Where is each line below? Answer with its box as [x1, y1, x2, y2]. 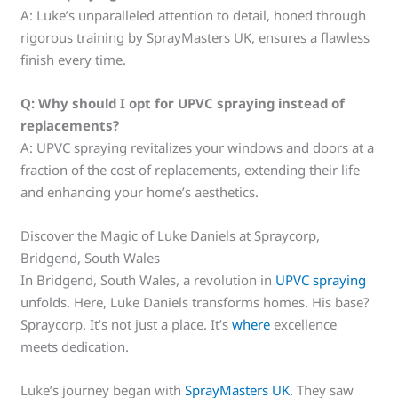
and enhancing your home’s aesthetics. [20, 182, 259, 201]
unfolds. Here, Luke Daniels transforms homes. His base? [20, 292, 370, 311]
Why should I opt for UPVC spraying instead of [38, 93, 346, 112]
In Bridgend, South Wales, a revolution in [20, 270, 276, 289]
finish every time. [20, 50, 127, 68]
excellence [270, 314, 338, 333]
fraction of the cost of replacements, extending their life [20, 160, 361, 179]
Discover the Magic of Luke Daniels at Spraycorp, [20, 226, 321, 244]
